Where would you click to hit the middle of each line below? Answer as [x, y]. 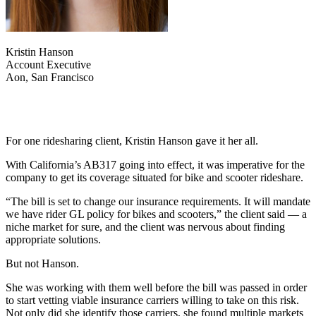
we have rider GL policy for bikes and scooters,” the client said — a [156, 214]
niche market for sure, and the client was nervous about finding [145, 226]
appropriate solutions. [53, 239]
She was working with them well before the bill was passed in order [156, 287]
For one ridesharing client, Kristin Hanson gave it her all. [132, 140]
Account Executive [48, 64]
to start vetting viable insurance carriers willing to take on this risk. [152, 300]
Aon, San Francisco [50, 77]
